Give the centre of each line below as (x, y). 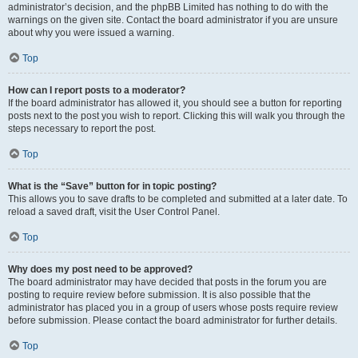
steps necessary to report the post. (82, 129)
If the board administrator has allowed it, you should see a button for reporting (175, 103)
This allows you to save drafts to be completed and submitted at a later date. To (178, 199)
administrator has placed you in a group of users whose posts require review (173, 308)
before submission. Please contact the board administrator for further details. (173, 320)
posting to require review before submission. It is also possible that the (159, 295)
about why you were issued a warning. (91, 33)
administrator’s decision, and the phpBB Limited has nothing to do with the (168, 7)
